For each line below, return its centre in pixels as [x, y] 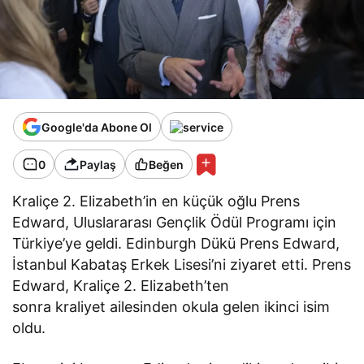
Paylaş [98, 164]
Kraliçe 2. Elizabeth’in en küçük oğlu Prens [156, 201]
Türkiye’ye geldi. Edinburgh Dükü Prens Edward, [176, 244]
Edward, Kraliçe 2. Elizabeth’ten [121, 286]
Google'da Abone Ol [97, 127]
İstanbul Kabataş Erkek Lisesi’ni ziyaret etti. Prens [182, 265]
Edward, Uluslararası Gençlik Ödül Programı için [175, 223]
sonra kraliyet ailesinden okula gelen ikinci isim [171, 307]
